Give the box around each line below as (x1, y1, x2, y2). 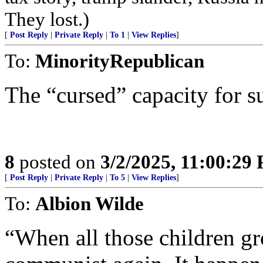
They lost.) (5, 8, 89, 30)
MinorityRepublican (35, 50, 204, 72)
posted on (15, 151, 100, 173)
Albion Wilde (35, 193, 144, 214)
